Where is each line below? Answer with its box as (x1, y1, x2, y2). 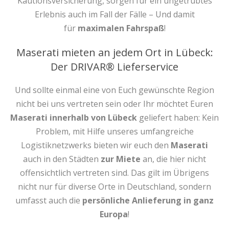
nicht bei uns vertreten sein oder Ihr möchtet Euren (16, 98, 213, 109)
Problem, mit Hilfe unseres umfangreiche (35, 126, 194, 137)
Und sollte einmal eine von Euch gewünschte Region (15, 84, 214, 96)
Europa (100, 209, 128, 220)
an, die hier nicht (141, 153, 206, 165)
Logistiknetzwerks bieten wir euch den (21, 140, 171, 151)
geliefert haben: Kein (137, 112, 219, 123)
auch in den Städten (23, 153, 101, 165)
